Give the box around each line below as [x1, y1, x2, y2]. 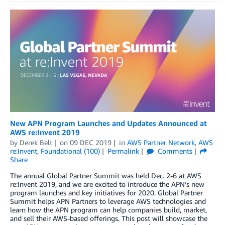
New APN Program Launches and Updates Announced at [10, 118, 207, 128]
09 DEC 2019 [69, 138, 111, 147]
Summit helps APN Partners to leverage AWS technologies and [10, 196, 206, 205]
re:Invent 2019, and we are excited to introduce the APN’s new [10, 179, 204, 188]
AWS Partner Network [127, 138, 195, 147]
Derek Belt [20, 138, 52, 147]
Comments [155, 146, 192, 155]
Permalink [107, 146, 139, 155]
